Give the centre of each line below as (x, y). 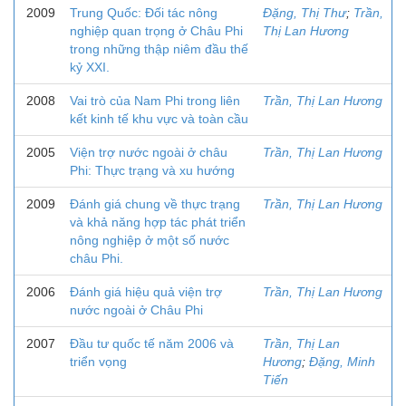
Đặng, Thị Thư (304, 13)
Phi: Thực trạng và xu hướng (152, 170)
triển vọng (98, 362)
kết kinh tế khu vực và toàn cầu (159, 119)
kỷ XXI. (90, 67)
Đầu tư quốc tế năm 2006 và (152, 343)
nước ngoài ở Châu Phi (136, 310)
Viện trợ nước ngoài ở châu (149, 152)
